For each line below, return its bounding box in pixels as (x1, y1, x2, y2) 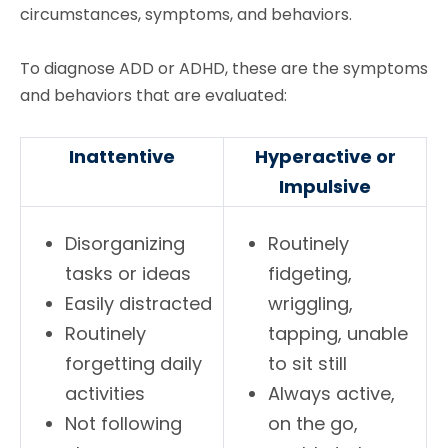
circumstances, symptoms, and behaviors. (20, 2, 352, 26)
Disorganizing (65, 230, 186, 256)
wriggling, (268, 290, 354, 316)
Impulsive (279, 173, 372, 199)
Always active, (268, 380, 396, 406)
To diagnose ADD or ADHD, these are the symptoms (20, 56, 428, 80)
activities (65, 380, 146, 406)
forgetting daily (65, 350, 203, 376)
